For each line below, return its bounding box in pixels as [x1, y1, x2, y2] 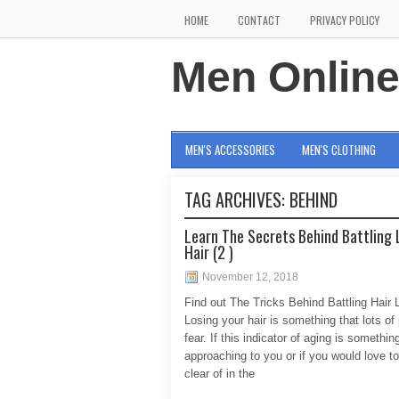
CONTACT [238, 12, 281, 28]
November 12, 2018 [202, 271, 298, 283]
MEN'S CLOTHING [302, 141, 376, 159]
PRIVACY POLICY [310, 12, 379, 28]
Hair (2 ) [184, 240, 233, 264]
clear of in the [184, 367, 255, 380]
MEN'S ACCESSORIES [185, 141, 275, 159]
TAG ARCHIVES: [184, 186, 289, 213]
